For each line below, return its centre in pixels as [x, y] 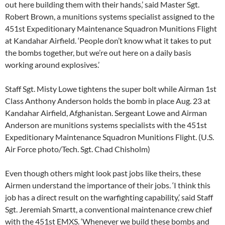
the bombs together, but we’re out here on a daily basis [98, 52]
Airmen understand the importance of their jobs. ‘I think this [108, 185]
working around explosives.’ [52, 65]
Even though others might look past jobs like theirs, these [103, 173]
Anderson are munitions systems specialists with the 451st [106, 125]
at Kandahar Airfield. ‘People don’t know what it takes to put [108, 40]
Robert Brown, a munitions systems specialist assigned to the [110, 16]
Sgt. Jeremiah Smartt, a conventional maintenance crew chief [108, 209]
